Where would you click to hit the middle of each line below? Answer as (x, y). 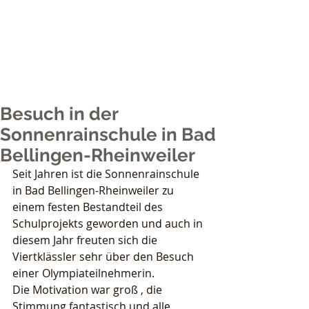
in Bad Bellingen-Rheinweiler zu (94, 190)
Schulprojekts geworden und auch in (109, 223)
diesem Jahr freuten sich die (86, 240)
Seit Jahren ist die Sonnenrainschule (107, 174)
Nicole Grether (129, 21)
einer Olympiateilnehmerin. (83, 273)
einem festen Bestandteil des (89, 207)
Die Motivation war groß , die (89, 290)
